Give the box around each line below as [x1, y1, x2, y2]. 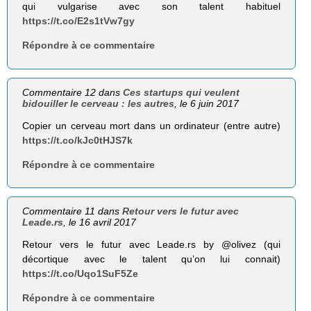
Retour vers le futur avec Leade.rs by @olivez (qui [22, 238, 280, 250]
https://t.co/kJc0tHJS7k [22, 134, 133, 146]
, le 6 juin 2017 [174, 97, 239, 109]
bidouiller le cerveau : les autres [22, 97, 175, 109]
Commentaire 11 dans [22, 205, 123, 217]
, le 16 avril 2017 [63, 216, 137, 228]
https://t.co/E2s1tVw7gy [22, 15, 135, 27]
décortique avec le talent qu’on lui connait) [22, 253, 280, 264]
